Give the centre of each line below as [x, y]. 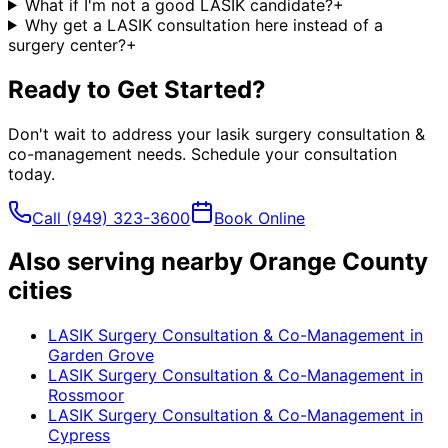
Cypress [79, 435]
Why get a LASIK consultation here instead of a [203, 24]
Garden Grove [101, 355]
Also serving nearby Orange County [218, 262]
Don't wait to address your [112, 133]
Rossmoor [86, 395]
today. [31, 173]
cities [40, 291]
